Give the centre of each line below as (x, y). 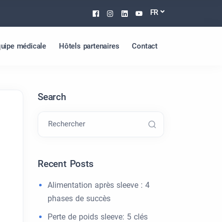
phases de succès (79, 198)
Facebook (120, 13)
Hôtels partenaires (89, 46)
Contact (145, 46)
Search (52, 97)
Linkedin (146, 13)
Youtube (160, 13)
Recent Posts (66, 164)
